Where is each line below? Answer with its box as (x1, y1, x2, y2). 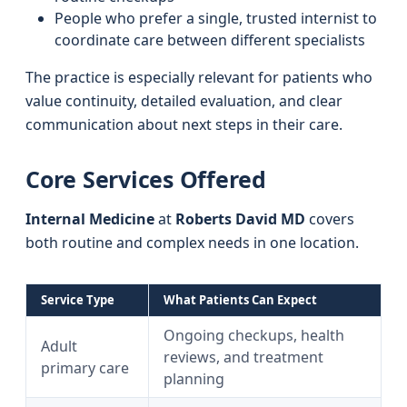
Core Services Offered (25, 164, 266, 194)
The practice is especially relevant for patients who (25, 67, 372, 87)
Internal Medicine (25, 209, 154, 229)
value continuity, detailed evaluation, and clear (25, 91, 342, 111)
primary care (41, 358, 129, 378)
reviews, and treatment (164, 347, 323, 367)
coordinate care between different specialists (55, 30, 365, 50)
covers (305, 209, 354, 229)
